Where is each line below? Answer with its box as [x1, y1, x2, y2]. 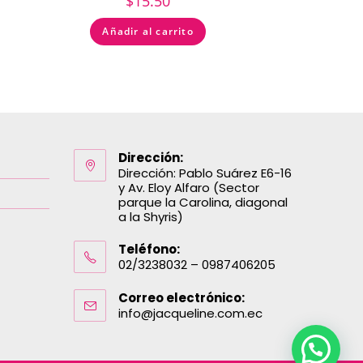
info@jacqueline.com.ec [118, 304, 263, 322]
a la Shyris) [118, 207, 183, 225]
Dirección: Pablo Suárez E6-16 [118, 164, 292, 181]
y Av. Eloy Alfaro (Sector [118, 178, 259, 196]
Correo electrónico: [118, 288, 245, 306]
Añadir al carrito [102, 24, 194, 39]
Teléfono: [118, 240, 180, 258]
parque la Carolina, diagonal [118, 193, 288, 211]
